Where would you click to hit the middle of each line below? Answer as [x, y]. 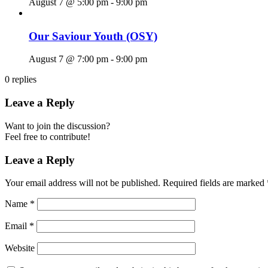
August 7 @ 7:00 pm [68, 59]
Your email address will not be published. [83, 183]
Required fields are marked [215, 183]
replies [24, 80]
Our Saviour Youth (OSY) [93, 36]
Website [20, 248]
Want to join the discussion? [57, 126]
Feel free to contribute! [48, 136]
